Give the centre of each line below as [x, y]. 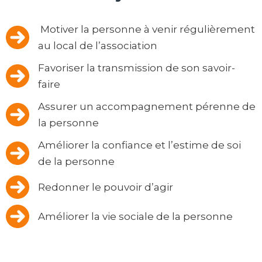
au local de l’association [98, 46]
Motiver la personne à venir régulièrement [146, 30]
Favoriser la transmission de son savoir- [137, 68]
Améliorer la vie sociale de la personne [135, 217]
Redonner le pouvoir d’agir [106, 187]
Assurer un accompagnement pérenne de [147, 107]
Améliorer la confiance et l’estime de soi [139, 145]
